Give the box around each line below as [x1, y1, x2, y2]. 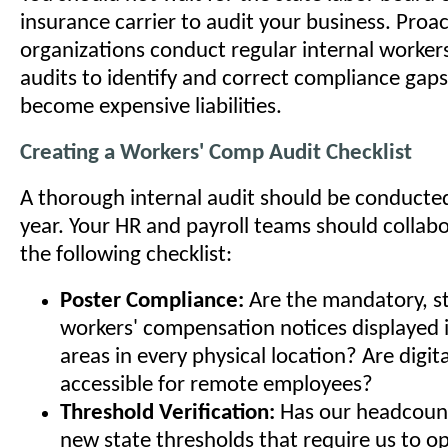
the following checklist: [20, 244, 232, 267]
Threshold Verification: [60, 402, 275, 425]
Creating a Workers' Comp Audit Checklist [20, 142, 412, 165]
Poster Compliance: [60, 290, 244, 313]
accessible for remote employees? [60, 374, 373, 397]
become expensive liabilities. [20, 96, 282, 119]
